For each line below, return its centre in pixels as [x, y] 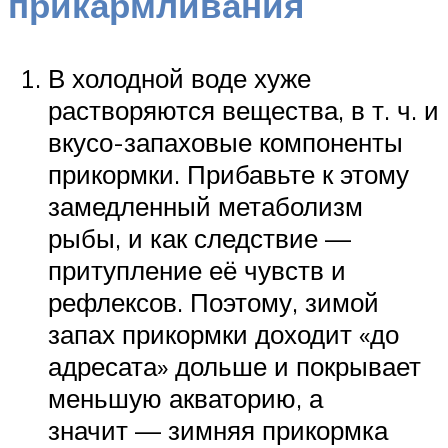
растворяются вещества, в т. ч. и [243, 110]
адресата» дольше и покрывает [234, 366]
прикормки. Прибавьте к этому [228, 174]
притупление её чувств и [197, 270]
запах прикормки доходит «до [223, 334]
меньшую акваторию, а [185, 398]
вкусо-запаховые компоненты [225, 142]
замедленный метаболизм [205, 206]
